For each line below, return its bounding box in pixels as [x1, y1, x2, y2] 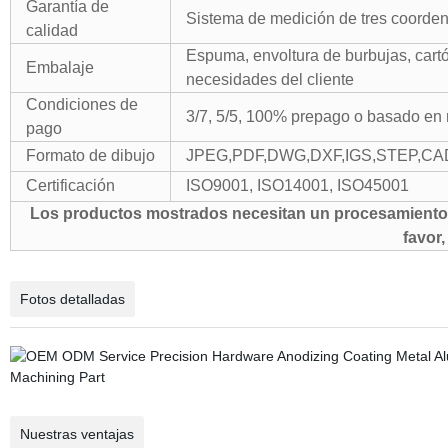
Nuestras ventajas [19, 426, 134, 442]
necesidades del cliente [185, 71, 354, 88]
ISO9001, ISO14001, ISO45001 [185, 177, 409, 194]
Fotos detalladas [19, 291, 125, 307]
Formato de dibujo [25, 147, 155, 164]
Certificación [25, 177, 115, 194]
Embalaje [25, 59, 94, 76]
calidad [25, 22, 78, 39]
